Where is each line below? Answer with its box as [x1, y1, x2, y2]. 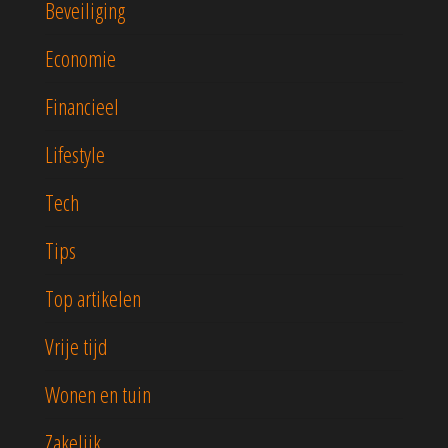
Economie [45, 43, 116, 74]
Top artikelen [45, 283, 141, 314]
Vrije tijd [45, 331, 108, 362]
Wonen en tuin [45, 379, 151, 410]
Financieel [45, 91, 119, 122]
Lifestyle [45, 139, 105, 170]
